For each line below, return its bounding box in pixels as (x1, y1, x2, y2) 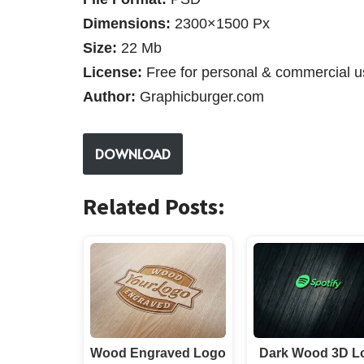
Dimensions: (83, 15, 175, 32)
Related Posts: (83, 191, 225, 221)
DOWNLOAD (95, 144, 171, 162)
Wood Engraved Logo (90, 345, 227, 361)
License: (83, 63, 142, 80)
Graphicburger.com (136, 88, 264, 105)
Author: (83, 88, 136, 105)
